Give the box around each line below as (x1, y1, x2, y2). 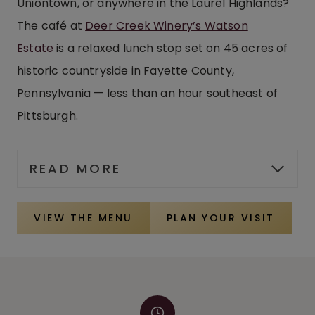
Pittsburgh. (17, 108, 78, 124)
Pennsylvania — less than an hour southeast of (17, 85, 278, 102)
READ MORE (30, 160, 122, 178)
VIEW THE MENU (34, 211, 133, 226)
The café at (17, 18, 86, 34)
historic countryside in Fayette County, (17, 63, 234, 79)
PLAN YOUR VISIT (166, 211, 275, 226)
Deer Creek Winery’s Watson (85, 18, 248, 34)
